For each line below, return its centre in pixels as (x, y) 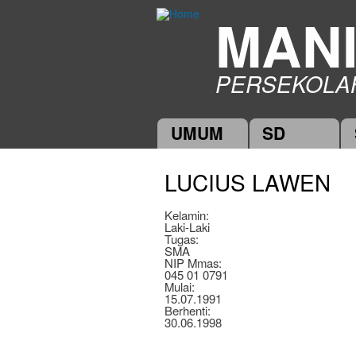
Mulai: (181, 286)
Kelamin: (188, 215)
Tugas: (183, 238)
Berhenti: (189, 310)
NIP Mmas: (195, 262)
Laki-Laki (187, 226)
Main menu (184, 137)
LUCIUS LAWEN (248, 182)
